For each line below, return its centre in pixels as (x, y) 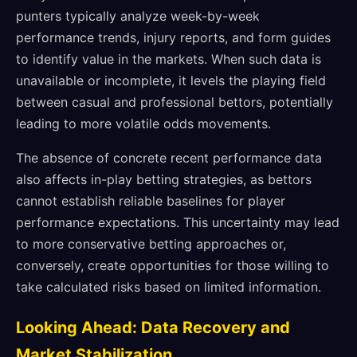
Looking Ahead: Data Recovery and (153, 328)
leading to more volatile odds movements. (143, 124)
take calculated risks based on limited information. (169, 287)
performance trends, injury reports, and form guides (173, 37)
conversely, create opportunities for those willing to (173, 265)
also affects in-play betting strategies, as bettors (164, 179)
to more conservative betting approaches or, (151, 244)
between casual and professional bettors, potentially (175, 102)
